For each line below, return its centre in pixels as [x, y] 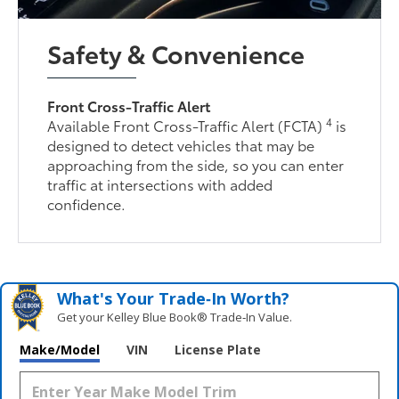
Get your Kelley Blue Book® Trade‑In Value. [175, 317]
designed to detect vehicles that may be [181, 144]
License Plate [218, 349]
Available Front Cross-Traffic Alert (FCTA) [187, 125]
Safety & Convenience [176, 52]
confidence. [87, 203]
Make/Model [60, 349]
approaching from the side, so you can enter [196, 164]
